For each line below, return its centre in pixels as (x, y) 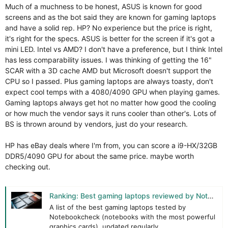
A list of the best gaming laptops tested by (118, 207)
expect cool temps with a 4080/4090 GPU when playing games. (112, 92)
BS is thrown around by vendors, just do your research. (96, 124)
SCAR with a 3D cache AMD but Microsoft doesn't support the (108, 70)
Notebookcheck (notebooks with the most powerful (132, 217)
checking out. (28, 166)
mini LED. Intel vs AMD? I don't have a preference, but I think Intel (114, 49)
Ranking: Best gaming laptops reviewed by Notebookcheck (129, 196)
